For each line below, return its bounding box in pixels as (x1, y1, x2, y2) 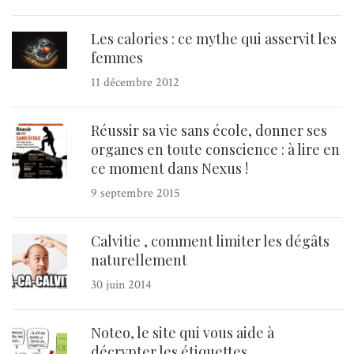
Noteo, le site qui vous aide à (91, 323, 274, 343)
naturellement (91, 250, 187, 270)
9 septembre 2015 (91, 185, 180, 202)
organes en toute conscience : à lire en (91, 140, 340, 160)
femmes (91, 48, 143, 68)
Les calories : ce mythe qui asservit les (91, 29, 337, 49)
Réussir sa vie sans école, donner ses (91, 121, 327, 141)
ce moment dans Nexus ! (91, 159, 248, 179)
